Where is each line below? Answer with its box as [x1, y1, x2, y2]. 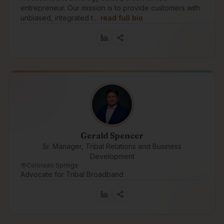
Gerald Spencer [80, 130, 143, 140]
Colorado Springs [26, 161, 78, 169]
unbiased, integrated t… [20, 13, 98, 22]
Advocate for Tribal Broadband [20, 170, 123, 178]
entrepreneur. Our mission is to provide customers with [20, 3, 200, 12]
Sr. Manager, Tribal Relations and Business [42, 142, 181, 150]
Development [89, 152, 134, 160]
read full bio [100, 13, 143, 22]
